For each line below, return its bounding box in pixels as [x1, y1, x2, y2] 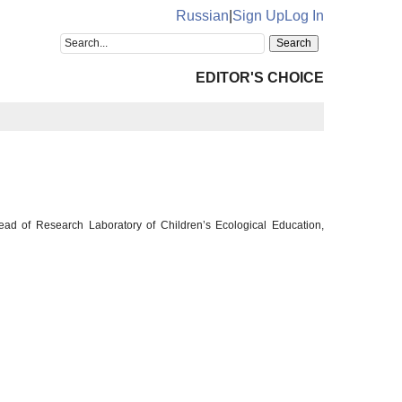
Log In [284, 8, 324, 23]
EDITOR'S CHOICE [196, 70, 324, 85]
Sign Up [232, 8, 284, 23]
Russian [176, 8, 229, 23]
